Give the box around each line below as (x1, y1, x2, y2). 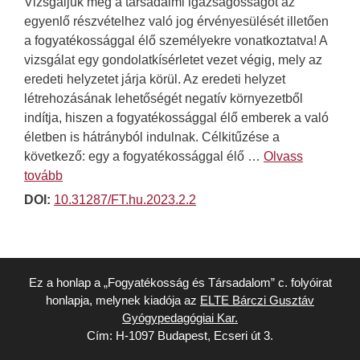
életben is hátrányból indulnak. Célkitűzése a (24, 130, 280, 145)
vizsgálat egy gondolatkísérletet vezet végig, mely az (24, 53, 322, 67)
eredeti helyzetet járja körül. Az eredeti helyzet (24, 72, 285, 87)
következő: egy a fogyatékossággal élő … (24, 149, 264, 164)
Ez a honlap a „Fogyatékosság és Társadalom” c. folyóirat (28, 276, 332, 290)
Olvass (264, 149, 303, 164)
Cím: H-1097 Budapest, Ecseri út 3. (87, 329, 273, 343)
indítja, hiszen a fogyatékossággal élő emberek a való (24, 111, 329, 125)
